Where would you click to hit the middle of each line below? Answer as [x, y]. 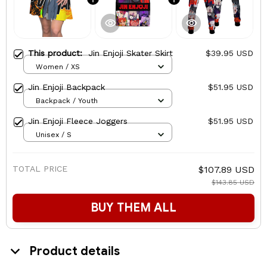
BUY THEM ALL [133, 208]
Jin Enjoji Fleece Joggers [78, 121]
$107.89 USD [226, 170]
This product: [58, 53]
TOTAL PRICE [40, 169]
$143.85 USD [233, 183]
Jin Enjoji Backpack [66, 87]
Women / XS [58, 66]
